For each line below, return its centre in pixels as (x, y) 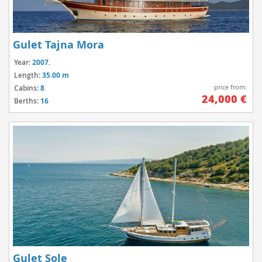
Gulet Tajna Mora (58, 45)
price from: (230, 87)
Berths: (27, 101)
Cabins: (27, 88)
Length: (28, 75)
